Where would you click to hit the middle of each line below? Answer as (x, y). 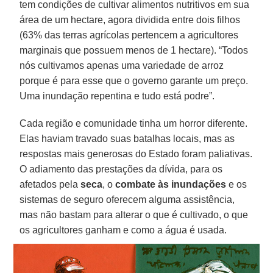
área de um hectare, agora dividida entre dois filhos (130, 19)
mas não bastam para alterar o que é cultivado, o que (134, 214)
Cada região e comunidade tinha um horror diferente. (134, 123)
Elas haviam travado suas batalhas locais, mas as (127, 138)
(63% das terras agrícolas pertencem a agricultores (129, 35)
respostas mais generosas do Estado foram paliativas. (136, 154)
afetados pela (50, 184)
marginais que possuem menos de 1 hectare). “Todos (134, 50)
